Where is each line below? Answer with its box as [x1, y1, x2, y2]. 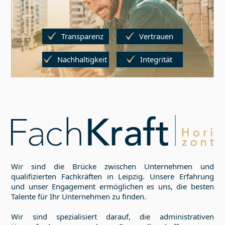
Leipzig [118, 171, 143, 182]
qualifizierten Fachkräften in [11, 171, 119, 182]
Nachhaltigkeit [57, 54, 107, 64]
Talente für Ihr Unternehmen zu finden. [11, 191, 147, 202]
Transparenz [61, 31, 103, 41]
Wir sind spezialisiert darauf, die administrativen [11, 211, 214, 222]
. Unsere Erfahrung [143, 171, 214, 182]
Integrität [140, 54, 173, 64]
